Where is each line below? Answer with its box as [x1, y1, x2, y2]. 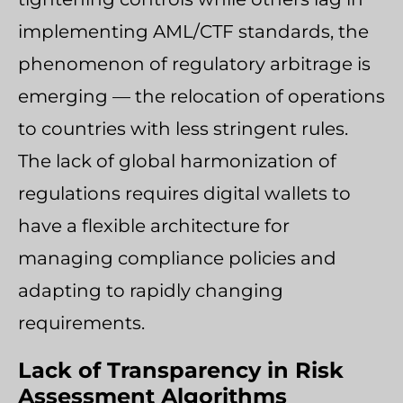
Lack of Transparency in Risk [18, 356, 344, 383]
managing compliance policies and [18, 246, 336, 269]
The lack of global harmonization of [18, 149, 336, 172]
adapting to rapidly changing [18, 279, 283, 301]
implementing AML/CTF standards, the [18, 20, 369, 42]
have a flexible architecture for [18, 214, 290, 237]
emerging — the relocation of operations [18, 85, 385, 107]
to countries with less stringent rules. [18, 117, 348, 139]
